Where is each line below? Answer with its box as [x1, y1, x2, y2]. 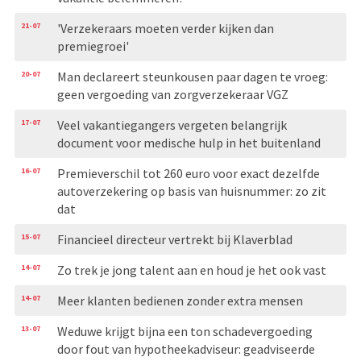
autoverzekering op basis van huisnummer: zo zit [56, 182, 326, 199]
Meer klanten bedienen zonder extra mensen [56, 292, 303, 309]
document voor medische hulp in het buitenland [56, 134, 321, 151]
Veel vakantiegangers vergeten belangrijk [56, 116, 287, 133]
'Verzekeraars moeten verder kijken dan [56, 19, 274, 36]
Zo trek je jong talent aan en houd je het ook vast [56, 261, 326, 278]
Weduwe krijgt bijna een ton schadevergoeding [56, 322, 313, 339]
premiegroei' [56, 37, 129, 54]
